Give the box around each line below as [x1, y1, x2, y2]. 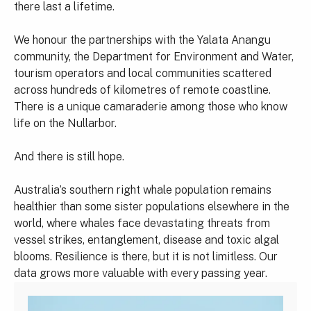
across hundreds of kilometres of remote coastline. [14, 83, 271, 97]
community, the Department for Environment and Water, [14, 50, 294, 64]
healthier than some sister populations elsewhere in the [14, 200, 289, 214]
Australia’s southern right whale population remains [14, 183, 271, 197]
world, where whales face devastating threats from [14, 217, 270, 230]
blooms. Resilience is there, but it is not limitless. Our [14, 250, 278, 264]
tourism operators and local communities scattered [14, 67, 271, 81]
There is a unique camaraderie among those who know [14, 100, 287, 114]
